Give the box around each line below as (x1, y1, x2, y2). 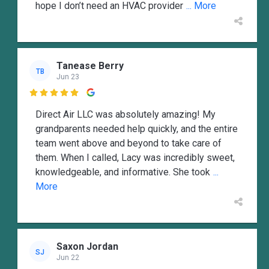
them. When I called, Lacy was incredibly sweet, (35, 152, 235, 164)
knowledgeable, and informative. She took (35, 166, 210, 178)
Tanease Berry (56, 59, 124, 71)
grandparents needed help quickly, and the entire (35, 123, 238, 135)
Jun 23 (56, 72, 79, 81)
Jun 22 (56, 253, 79, 262)
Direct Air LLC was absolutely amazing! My (35, 109, 216, 121)
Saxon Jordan (56, 240, 118, 252)
